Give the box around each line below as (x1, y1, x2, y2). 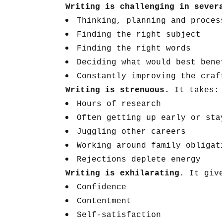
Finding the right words (77, 44, 191, 53)
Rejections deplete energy (77, 155, 201, 164)
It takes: (174, 86, 219, 95)
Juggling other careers (77, 127, 186, 136)
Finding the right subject (77, 30, 201, 39)
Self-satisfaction (77, 211, 161, 220)
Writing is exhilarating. (65, 169, 184, 178)
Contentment (77, 197, 131, 206)
